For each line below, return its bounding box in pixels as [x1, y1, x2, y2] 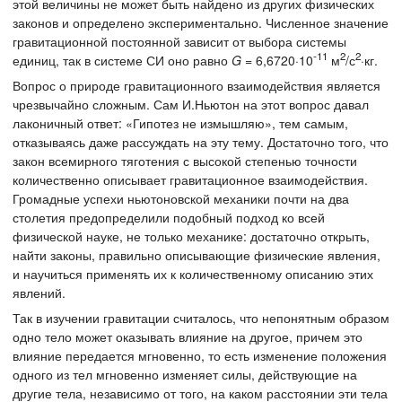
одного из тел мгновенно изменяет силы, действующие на [13, 364, 357, 383]
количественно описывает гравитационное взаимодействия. [13, 170, 368, 188]
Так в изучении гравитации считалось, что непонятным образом [13, 308, 389, 327]
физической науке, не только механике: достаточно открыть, [13, 226, 370, 245]
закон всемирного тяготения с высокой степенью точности [13, 151, 357, 170]
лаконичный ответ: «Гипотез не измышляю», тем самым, [13, 113, 348, 132]
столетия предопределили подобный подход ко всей [13, 207, 325, 226]
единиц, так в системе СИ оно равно [13, 50, 232, 69]
